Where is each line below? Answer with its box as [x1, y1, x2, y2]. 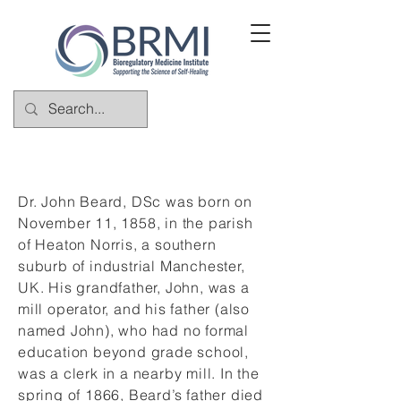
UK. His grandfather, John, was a [18, 278, 250, 296]
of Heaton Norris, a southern [18, 235, 217, 253]
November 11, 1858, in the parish [18, 214, 253, 232]
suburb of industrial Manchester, [18, 257, 245, 275]
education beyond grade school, [18, 343, 250, 361]
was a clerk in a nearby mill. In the [18, 364, 260, 382]
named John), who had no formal [18, 321, 250, 339]
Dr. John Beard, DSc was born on [18, 192, 252, 210]
